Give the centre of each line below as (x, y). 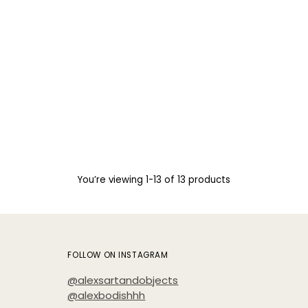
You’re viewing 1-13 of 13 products (154, 179)
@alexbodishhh (107, 295)
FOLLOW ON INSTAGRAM (118, 255)
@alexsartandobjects (123, 280)
